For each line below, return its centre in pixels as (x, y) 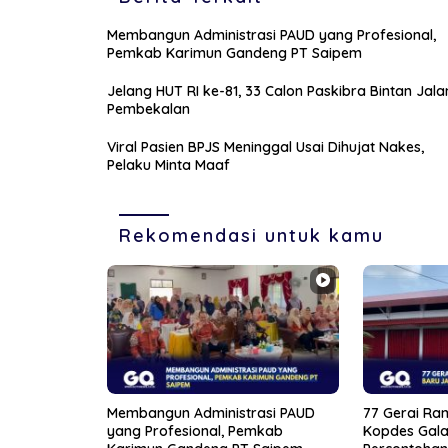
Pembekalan (148, 108)
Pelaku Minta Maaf (168, 164)
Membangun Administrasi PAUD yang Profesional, (271, 34)
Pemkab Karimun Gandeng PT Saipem (234, 52)
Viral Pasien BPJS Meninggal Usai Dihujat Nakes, (265, 146)
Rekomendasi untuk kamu (251, 235)
